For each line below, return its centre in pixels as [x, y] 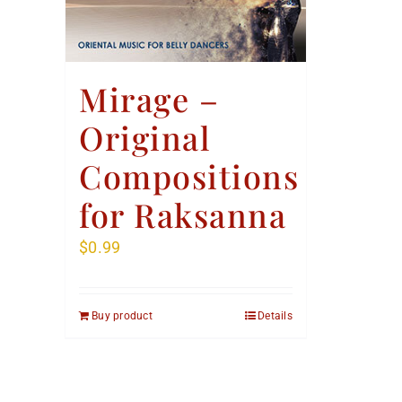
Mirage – [149, 98]
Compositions [189, 175]
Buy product [122, 315]
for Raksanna [183, 214]
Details [275, 315]
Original [145, 137]
